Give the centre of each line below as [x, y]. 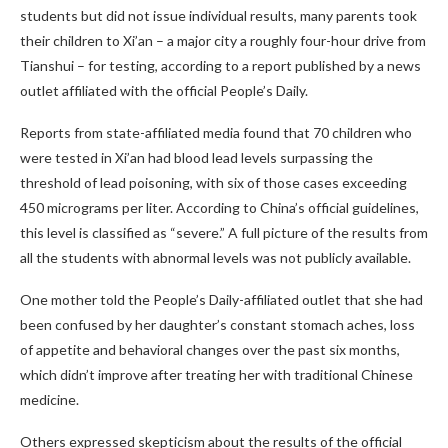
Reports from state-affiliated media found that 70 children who [216, 132]
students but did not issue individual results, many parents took [218, 15]
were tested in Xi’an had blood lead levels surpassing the [196, 157]
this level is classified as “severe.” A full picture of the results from [224, 232]
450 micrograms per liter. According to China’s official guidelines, [219, 207]
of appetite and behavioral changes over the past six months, [210, 349]
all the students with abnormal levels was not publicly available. [215, 257]
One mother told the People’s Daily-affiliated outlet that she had [221, 299]
